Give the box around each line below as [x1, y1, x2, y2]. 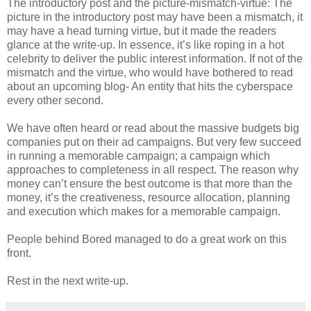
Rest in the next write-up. [7, 274, 128, 287]
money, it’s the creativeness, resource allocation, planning [7, 191, 290, 203]
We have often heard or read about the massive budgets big [7, 121, 299, 134]
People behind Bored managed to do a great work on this [7, 233, 287, 245]
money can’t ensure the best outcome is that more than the [7, 177, 292, 190]
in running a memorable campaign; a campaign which [7, 149, 270, 162]
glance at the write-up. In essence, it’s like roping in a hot [7, 38, 284, 51]
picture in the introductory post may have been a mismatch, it [7, 10, 303, 23]
